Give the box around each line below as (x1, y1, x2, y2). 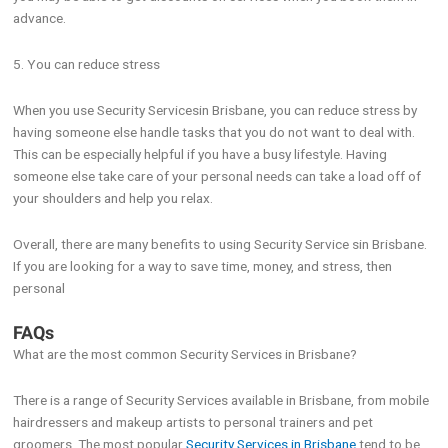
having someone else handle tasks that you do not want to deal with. (13, 123, 416, 140)
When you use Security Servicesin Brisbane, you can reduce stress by (13, 101, 418, 118)
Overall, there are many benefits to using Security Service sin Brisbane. (13, 235, 428, 252)
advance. (13, 9, 67, 26)
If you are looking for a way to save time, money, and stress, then (13, 257, 393, 274)
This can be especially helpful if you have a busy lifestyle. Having (13, 145, 388, 162)
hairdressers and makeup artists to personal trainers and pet (13, 414, 374, 431)
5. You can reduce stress (13, 55, 161, 72)
